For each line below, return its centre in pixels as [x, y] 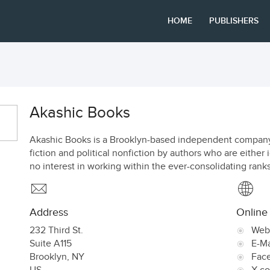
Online [252, 212]
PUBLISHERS [234, 21]
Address [49, 212]
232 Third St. [56, 231]
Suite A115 [51, 244]
